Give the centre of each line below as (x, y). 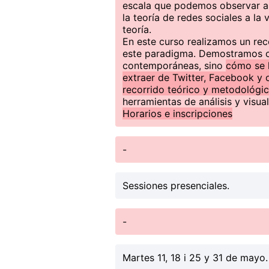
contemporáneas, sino (174, 65)
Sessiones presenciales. (176, 186)
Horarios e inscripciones (177, 113)
